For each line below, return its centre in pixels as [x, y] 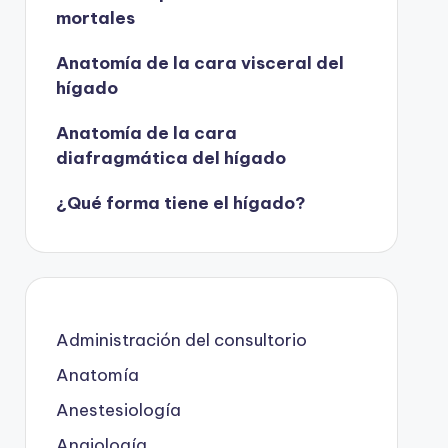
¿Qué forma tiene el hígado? [180, 202]
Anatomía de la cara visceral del [199, 62]
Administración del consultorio [181, 339]
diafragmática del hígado [170, 157]
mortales [95, 17]
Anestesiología [118, 409]
